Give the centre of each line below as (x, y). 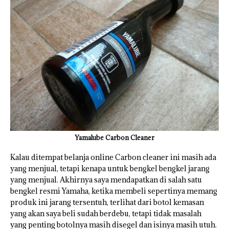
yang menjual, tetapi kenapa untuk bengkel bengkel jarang (110, 168)
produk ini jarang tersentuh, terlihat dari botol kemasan (107, 202)
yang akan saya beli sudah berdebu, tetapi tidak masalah (106, 213)
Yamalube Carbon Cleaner (114, 137)
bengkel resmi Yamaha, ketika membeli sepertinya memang (114, 191)
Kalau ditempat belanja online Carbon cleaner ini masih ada (113, 157)
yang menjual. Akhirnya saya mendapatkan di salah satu (106, 179)
